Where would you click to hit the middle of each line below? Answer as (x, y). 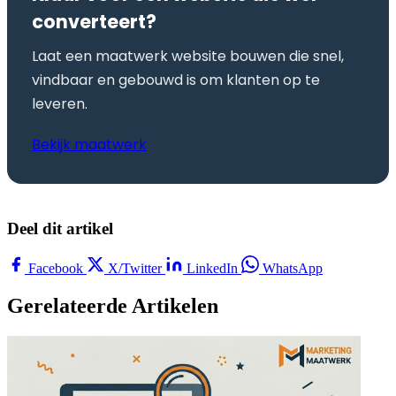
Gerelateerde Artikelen (113, 306)
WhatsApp (291, 269)
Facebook (56, 269)
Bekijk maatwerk (89, 145)
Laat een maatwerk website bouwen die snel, (188, 57)
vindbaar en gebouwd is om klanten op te (176, 80)
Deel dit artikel (60, 229)
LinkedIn (212, 269)
